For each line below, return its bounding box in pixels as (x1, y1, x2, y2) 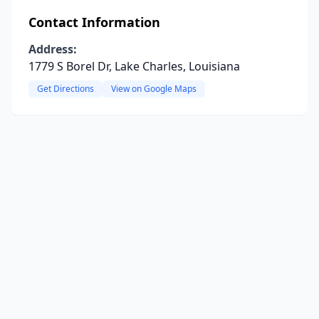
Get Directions (37, 83, 94, 95)
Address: (28, 41, 77, 57)
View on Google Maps (111, 83, 197, 95)
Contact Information (28, 14, 160, 31)
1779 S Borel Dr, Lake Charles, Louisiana (28, 58, 240, 74)
